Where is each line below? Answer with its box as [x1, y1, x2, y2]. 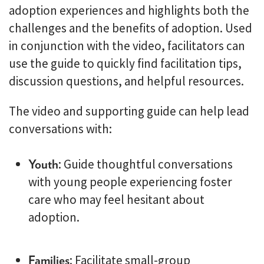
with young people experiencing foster [28, 174, 232, 190]
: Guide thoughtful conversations [58, 156, 233, 172]
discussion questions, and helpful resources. [9, 73, 244, 89]
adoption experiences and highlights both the [9, 2, 249, 18]
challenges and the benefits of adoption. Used [9, 20, 252, 36]
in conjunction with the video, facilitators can [9, 38, 245, 54]
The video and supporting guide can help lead [9, 103, 249, 119]
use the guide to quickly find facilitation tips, [9, 55, 242, 71]
